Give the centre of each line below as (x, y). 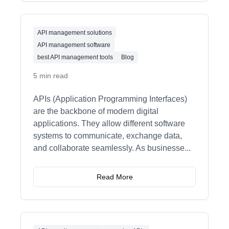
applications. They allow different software (109, 123)
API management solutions (75, 32)
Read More (114, 177)
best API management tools (75, 57)
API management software (74, 45)
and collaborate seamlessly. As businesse (109, 148)
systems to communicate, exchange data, (108, 135)
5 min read (51, 75)
